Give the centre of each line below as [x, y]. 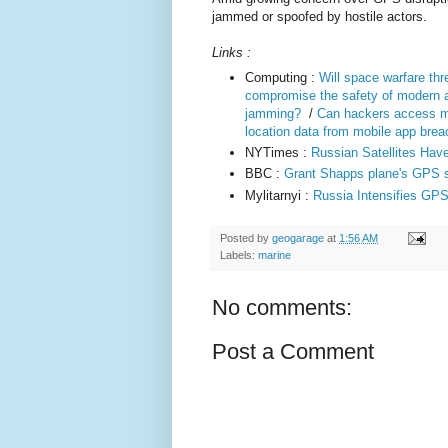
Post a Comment [293, 351]
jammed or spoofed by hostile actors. [319, 17]
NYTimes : [278, 152]
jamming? [273, 113]
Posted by [246, 237]
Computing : [282, 77]
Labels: [239, 254]
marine [274, 254]
